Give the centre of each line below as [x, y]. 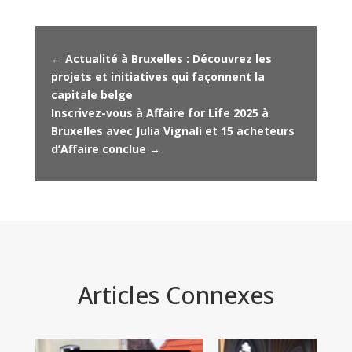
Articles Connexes [176, 295]
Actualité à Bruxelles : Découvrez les [168, 58]
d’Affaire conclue [98, 148]
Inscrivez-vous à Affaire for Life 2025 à [159, 112]
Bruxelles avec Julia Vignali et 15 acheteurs [172, 130]
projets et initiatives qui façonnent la [158, 76]
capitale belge [92, 94]
